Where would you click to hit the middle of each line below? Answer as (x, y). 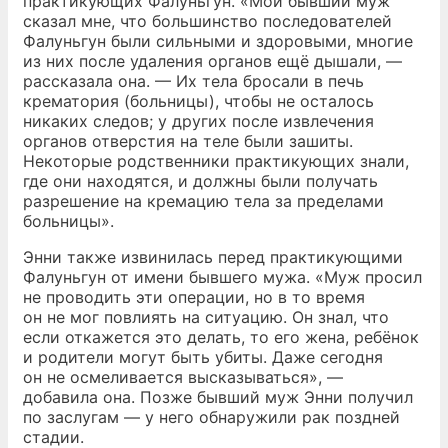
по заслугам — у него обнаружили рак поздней (211, 417)
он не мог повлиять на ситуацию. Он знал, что (206, 317)
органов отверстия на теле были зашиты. (188, 141)
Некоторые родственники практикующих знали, (216, 161)
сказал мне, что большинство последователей (207, 21)
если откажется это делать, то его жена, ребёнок (221, 337)
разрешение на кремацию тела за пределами (203, 201)
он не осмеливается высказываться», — (183, 377)
